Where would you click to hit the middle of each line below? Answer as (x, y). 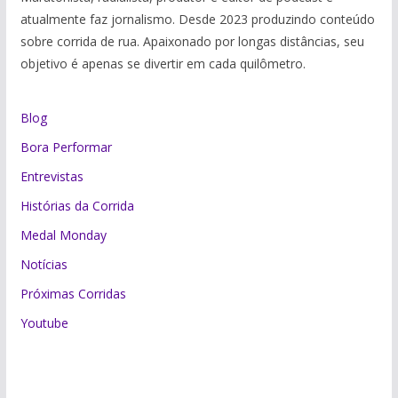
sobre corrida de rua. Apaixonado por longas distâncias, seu (192, 42)
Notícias (44, 265)
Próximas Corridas (73, 294)
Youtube (44, 323)
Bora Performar (66, 147)
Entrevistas (52, 177)
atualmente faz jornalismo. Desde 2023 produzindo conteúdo (197, 20)
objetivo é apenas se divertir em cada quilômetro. (163, 64)
